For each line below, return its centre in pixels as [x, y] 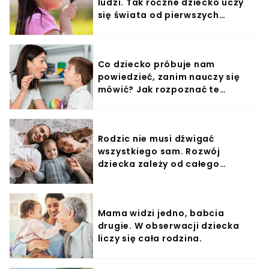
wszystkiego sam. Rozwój [159, 151]
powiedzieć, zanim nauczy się [169, 77]
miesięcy [119, 27]
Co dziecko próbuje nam [156, 64]
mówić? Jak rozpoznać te [159, 89]
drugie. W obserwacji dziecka [168, 225]
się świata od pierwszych [158, 15]
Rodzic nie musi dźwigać [156, 138]
